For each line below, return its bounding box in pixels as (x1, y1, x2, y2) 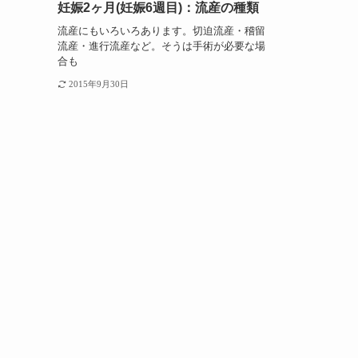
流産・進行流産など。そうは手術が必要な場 (58, 39, 265, 52)
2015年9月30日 (68, 79, 129, 89)
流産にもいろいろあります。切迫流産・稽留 (58, 24, 265, 37)
